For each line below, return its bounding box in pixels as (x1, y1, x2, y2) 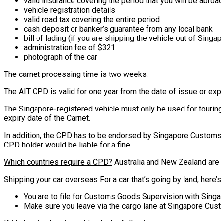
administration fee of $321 (24, 42, 115, 52)
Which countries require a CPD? (4, 157, 112, 167)
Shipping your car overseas (4, 174, 98, 184)
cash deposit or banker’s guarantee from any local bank (24, 24, 213, 34)
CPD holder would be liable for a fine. (4, 140, 132, 149)
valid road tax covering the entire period (24, 14, 160, 24)
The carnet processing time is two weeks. (4, 69, 148, 79)
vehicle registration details (24, 5, 115, 15)
